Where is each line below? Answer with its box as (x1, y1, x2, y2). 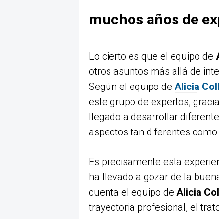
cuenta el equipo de (89, 186, 176, 198)
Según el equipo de (89, 81, 175, 92)
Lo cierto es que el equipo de (89, 50, 216, 62)
